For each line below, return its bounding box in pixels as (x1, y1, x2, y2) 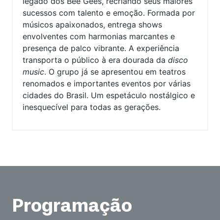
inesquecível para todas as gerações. (23, 102, 161, 112)
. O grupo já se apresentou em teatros (44, 67, 186, 77)
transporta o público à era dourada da (23, 55, 168, 65)
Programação (12, 197, 132, 217)
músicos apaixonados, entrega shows (23, 20, 162, 29)
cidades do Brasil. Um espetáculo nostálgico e (23, 90, 195, 100)
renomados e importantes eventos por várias (23, 79, 191, 88)
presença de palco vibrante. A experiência (23, 43, 179, 53)
